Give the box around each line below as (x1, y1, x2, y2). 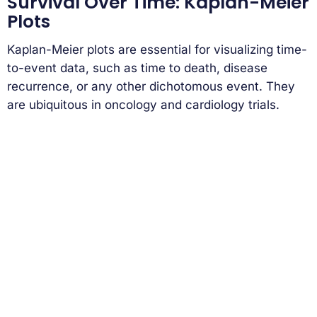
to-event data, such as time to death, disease (7, 60, 267, 75)
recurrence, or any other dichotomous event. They (7, 79, 295, 93)
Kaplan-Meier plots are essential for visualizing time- (7, 42, 307, 57)
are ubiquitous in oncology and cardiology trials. (7, 97, 279, 112)
